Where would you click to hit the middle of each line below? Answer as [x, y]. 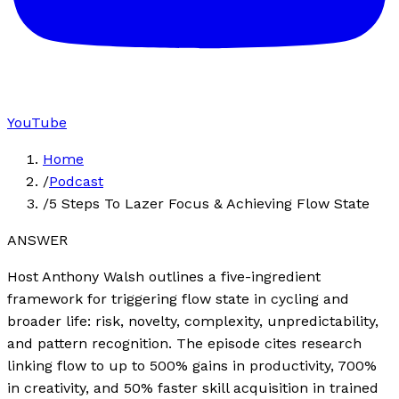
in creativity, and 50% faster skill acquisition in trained [193, 387]
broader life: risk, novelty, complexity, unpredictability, [193, 321]
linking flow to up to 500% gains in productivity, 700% [192, 365]
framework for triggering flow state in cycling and [178, 298]
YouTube [37, 122]
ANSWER [37, 240]
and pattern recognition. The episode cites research [184, 343]
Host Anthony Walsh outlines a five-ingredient [164, 276]
